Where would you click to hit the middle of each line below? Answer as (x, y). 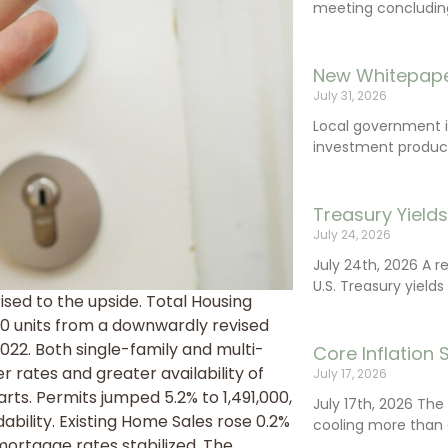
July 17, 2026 (350, 373)
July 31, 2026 (350, 95)
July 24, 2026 (352, 234)
